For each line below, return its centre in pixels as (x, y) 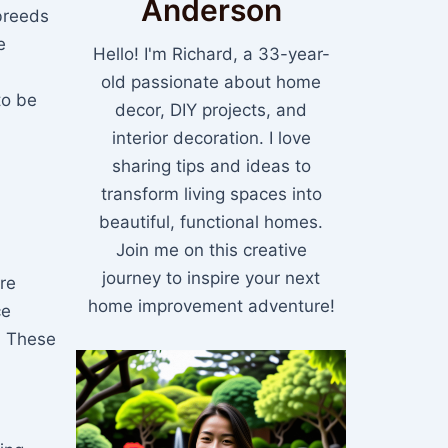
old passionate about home (211, 82)
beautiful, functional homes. (211, 222)
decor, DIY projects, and (211, 110)
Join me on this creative (211, 250)
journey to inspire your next (211, 278)
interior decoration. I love (211, 138)
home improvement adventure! (211, 306)
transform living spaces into (211, 194)
